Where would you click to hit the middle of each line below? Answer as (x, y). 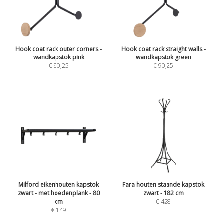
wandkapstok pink (58, 57)
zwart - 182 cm (163, 193)
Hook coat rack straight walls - (163, 49)
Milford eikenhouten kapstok (59, 185)
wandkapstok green (163, 57)
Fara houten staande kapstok (164, 185)
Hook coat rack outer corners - (59, 49)
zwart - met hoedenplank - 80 (58, 193)
